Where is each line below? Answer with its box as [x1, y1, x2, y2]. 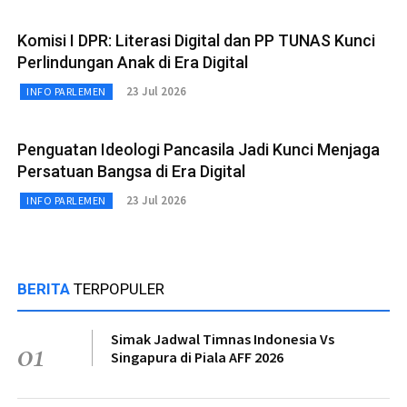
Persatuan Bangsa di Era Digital [17, 161, 245, 181]
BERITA [17, 279, 74, 298]
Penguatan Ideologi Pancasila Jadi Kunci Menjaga [17, 139, 380, 159]
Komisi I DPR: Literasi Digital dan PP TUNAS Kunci [17, 30, 375, 50]
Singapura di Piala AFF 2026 [111, 347, 283, 366]
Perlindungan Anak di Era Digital [17, 52, 248, 72]
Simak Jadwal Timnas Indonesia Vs [111, 329, 334, 348]
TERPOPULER [74, 279, 164, 298]
